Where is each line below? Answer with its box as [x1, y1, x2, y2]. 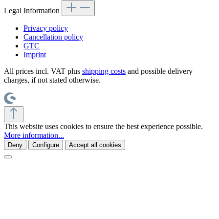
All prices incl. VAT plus [4, 66, 82, 75]
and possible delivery [126, 66, 193, 75]
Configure [32, 141, 59, 149]
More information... [4, 131, 64, 139]
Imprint [23, 50, 46, 59]
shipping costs [82, 66, 126, 75]
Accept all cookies [69, 141, 121, 149]
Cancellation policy [23, 32, 83, 41]
